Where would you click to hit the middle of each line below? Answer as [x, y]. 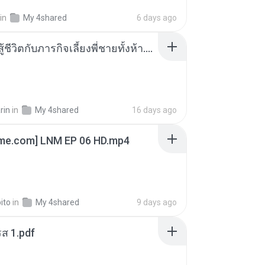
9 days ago [157, 202]
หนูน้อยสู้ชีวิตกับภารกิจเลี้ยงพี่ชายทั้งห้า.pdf [149, 48]
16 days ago [154, 110]
